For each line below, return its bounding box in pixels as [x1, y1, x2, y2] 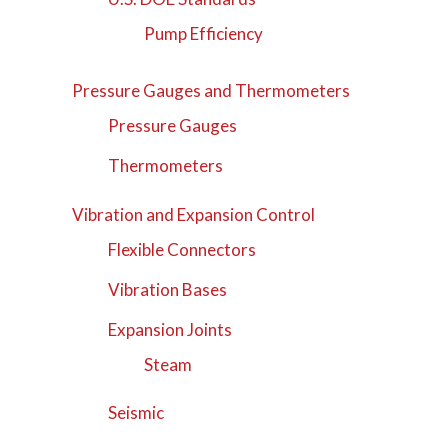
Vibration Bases [108, 278, 228, 300]
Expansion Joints [108, 318, 233, 340]
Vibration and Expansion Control [72, 203, 316, 225]
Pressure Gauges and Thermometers [72, 80, 351, 102]
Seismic [108, 402, 165, 424]
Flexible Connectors [108, 238, 257, 260]
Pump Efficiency [143, 23, 263, 45]
